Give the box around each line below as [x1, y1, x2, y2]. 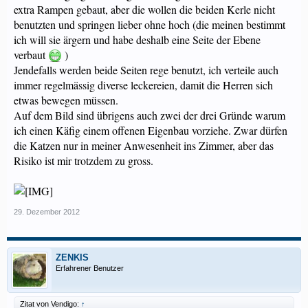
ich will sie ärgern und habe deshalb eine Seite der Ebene [14, 32, 261, 47]
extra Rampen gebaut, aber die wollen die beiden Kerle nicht [14, 2, 275, 16]
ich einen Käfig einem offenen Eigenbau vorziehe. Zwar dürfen [14, 123, 287, 137]
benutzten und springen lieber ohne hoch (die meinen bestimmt [14, 17, 285, 32]
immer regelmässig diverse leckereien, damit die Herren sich [14, 78, 273, 92]
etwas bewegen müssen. [14, 93, 118, 107]
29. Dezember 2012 [14, 208, 80, 216]
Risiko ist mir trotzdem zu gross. [14, 153, 153, 168]
